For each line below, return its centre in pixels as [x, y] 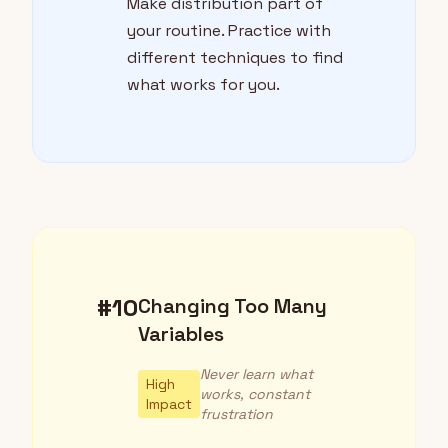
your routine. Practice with [229, 31]
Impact [169, 404]
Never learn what [256, 374]
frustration [236, 414]
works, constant [255, 394]
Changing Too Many [232, 306]
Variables [181, 334]
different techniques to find [235, 58]
